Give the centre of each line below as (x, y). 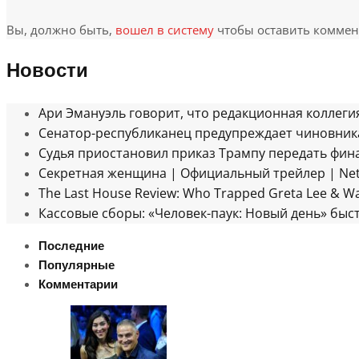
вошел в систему (165, 30)
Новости (47, 71)
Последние (71, 246)
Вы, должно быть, (61, 30)
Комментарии (78, 285)
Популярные (77, 266)
